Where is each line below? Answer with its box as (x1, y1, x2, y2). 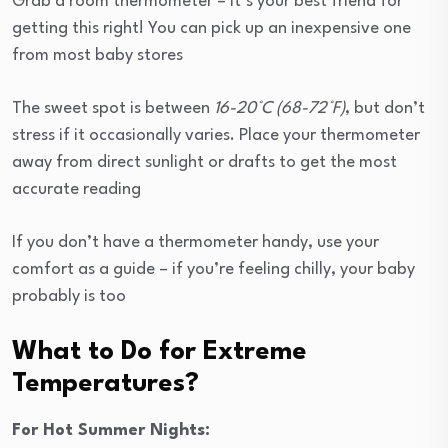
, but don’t (345, 99, 425, 117)
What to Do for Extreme (12, 338, 307, 365)
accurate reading (12, 180, 141, 198)
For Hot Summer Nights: (12, 421, 210, 439)
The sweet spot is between (12, 99, 214, 117)
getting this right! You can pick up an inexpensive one (12, 19, 411, 37)
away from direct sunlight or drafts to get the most (12, 153, 397, 171)
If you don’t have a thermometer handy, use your (12, 233, 379, 251)
